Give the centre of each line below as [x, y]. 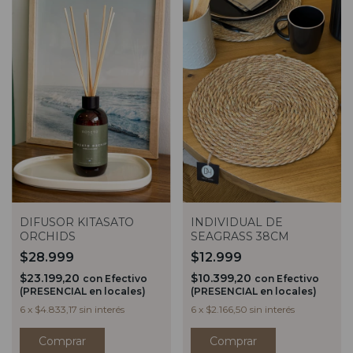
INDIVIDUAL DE [236, 222]
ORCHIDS [48, 236]
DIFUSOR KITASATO [77, 222]
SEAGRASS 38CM [240, 236]
